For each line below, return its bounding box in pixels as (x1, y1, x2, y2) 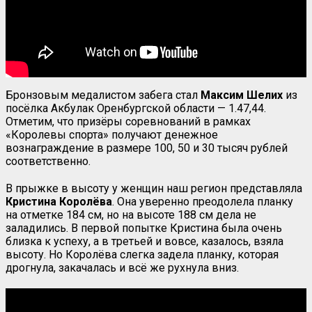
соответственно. (6, 154, 91, 168)
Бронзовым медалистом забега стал (6, 88, 201, 102)
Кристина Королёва (6, 194, 112, 208)
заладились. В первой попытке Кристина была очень (6, 221, 282, 235)
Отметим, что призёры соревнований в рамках (6, 114, 251, 128)
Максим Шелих (201, 88, 283, 102)
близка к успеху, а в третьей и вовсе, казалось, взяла (6, 234, 283, 248)
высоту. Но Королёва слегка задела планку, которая (6, 247, 279, 261)
